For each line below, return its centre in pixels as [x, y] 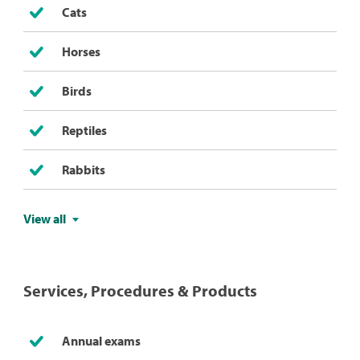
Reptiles [84, 131]
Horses [81, 52]
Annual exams [101, 341]
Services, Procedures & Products [140, 291]
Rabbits [83, 170]
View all [44, 219]
